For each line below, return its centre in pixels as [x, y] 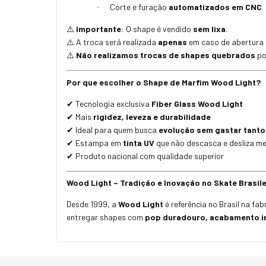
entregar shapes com [106, 217]
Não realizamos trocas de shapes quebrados [166, 55]
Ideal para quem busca [116, 129]
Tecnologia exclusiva [113, 103]
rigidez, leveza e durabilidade [152, 116]
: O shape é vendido [157, 29]
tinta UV [139, 142]
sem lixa [209, 29]
